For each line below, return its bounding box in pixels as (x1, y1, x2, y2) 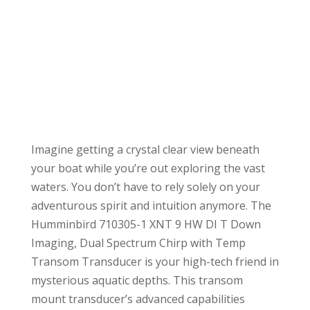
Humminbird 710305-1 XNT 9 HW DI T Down (30, 217, 261, 232)
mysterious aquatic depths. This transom (30, 273, 243, 289)
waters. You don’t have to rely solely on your (30, 179, 260, 195)
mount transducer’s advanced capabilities (30, 291, 245, 307)
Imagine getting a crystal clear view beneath (30, 142, 259, 158)
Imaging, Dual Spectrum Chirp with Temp (30, 235, 246, 251)
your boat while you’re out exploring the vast (30, 161, 265, 176)
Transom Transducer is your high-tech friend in (30, 254, 279, 270)
